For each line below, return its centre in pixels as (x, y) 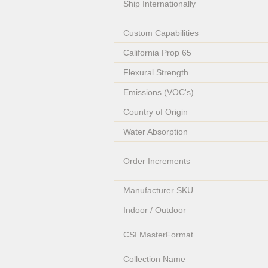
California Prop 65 (157, 53)
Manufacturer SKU (158, 191)
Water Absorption (155, 132)
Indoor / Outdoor (154, 210)
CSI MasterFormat (158, 235)
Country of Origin (155, 112)
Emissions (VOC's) (158, 92)
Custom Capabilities (161, 33)
